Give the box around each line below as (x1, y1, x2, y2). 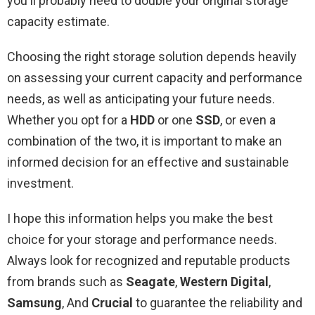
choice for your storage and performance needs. (7, 232, 277, 247)
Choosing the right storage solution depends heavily (7, 49, 297, 65)
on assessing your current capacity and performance (7, 70, 302, 86)
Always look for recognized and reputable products (7, 253, 290, 269)
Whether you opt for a (7, 112, 130, 128)
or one (155, 112, 195, 128)
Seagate (126, 274, 175, 290)
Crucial (91, 295, 133, 311)
